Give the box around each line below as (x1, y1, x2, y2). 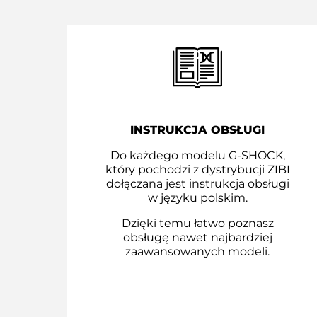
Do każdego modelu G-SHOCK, (110, 149, 285, 163)
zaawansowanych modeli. (125, 245, 270, 259)
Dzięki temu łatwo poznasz (121, 217, 274, 231)
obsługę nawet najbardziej (122, 231, 272, 245)
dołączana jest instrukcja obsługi (105, 177, 289, 191)
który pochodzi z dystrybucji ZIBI (105, 163, 290, 177)
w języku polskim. (147, 191, 248, 205)
